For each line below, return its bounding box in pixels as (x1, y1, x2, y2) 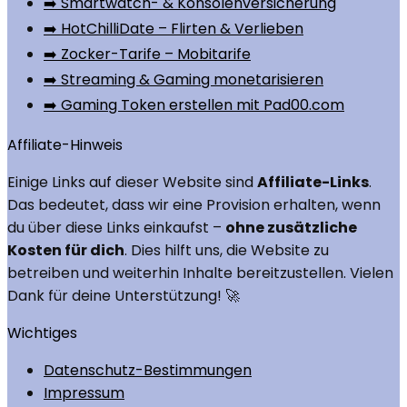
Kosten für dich (7, 240, 124, 261)
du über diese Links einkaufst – (7, 217, 225, 238)
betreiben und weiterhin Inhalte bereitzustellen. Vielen (7, 263, 393, 283)
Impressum (44, 382, 124, 403)
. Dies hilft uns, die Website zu (124, 240, 329, 261)
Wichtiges (7, 323, 77, 343)
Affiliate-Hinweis (7, 134, 123, 155)
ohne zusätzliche (225, 217, 357, 238)
